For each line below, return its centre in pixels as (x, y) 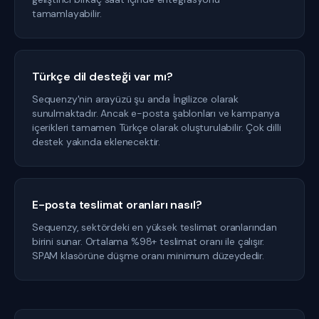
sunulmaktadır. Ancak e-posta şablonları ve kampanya (156, 113)
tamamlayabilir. (67, 14)
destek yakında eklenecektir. (96, 142)
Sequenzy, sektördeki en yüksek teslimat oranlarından (155, 227)
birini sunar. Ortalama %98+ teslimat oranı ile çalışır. (148, 241)
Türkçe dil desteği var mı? (103, 77)
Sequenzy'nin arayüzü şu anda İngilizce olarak (136, 99)
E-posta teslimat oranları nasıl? (117, 205)
